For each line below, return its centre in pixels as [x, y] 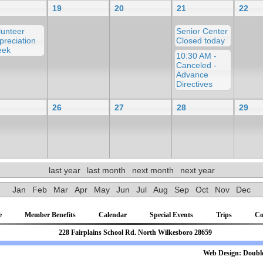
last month [106, 170]
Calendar [113, 215]
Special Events [171, 215]
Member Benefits [50, 215]
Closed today [200, 40]
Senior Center [202, 31]
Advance [192, 74]
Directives [194, 84]
